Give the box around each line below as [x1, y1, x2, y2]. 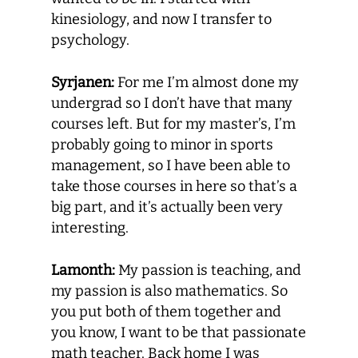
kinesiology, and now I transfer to [51, 10, 272, 28]
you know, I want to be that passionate [51, 324, 306, 341]
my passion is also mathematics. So [51, 282, 288, 300]
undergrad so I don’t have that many [51, 94, 292, 112]
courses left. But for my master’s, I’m [51, 115, 296, 133]
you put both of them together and [51, 303, 281, 320]
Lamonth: [51, 261, 115, 279]
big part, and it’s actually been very [51, 198, 283, 216]
